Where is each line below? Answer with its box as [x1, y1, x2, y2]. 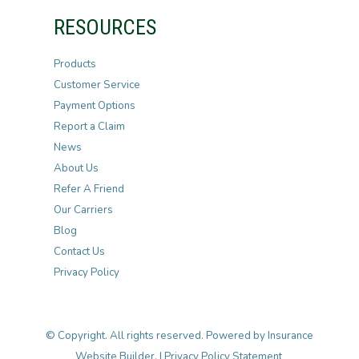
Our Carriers [53, 203, 113, 217]
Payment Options [53, 99, 135, 113]
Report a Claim [53, 119, 125, 134]
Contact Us [53, 244, 105, 259]
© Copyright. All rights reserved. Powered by [46, 329, 268, 343]
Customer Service [53, 78, 140, 92]
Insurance [268, 329, 313, 343]
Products [53, 57, 96, 71]
